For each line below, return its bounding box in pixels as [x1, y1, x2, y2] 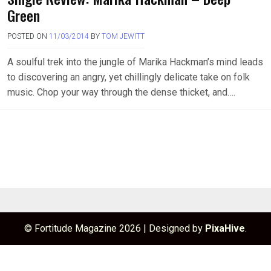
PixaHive [205, 223, 245, 235]
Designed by [149, 223, 205, 235]
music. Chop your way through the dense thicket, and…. [7, 87, 235, 99]
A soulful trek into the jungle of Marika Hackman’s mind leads [7, 56, 263, 68]
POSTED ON [7, 32, 49, 41]
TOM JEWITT [102, 32, 145, 41]
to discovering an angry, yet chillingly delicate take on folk [7, 71, 250, 83]
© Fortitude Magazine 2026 [24, 223, 143, 235]
